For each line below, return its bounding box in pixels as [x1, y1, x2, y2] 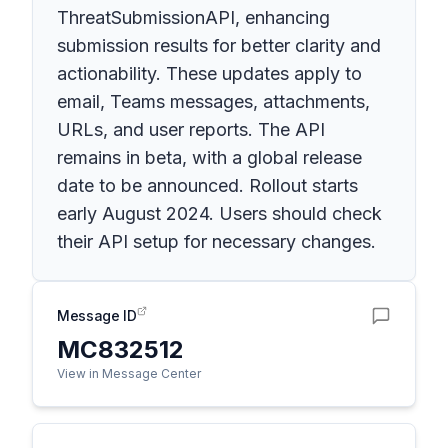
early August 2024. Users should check [57, 203, 382, 224]
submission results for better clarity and [57, 35, 381, 56]
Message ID [57, 307, 137, 324]
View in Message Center [57, 366, 201, 381]
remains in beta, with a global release [57, 147, 362, 168]
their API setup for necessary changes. [57, 231, 376, 252]
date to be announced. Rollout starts [57, 175, 358, 196]
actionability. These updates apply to [57, 63, 362, 84]
